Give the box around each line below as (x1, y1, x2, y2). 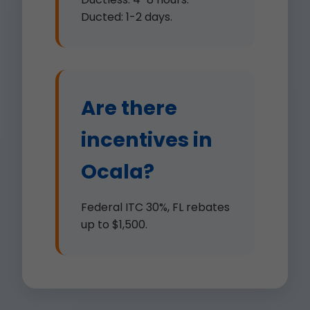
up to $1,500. (81, 217, 147, 232)
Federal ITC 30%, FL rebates (81, 199, 230, 215)
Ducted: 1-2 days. (81, 9, 172, 25)
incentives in (81, 126, 212, 154)
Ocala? (81, 158, 154, 185)
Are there (81, 94, 177, 122)
